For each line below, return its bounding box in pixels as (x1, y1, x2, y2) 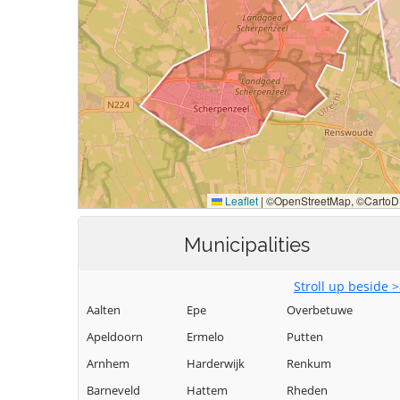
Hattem (187, 382, 228, 398)
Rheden (287, 382, 328, 398)
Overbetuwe (287, 302, 353, 318)
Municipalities (183, 233, 310, 256)
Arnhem (87, 355, 129, 371)
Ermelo (187, 329, 224, 345)
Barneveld (87, 382, 140, 398)
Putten (287, 329, 323, 345)
